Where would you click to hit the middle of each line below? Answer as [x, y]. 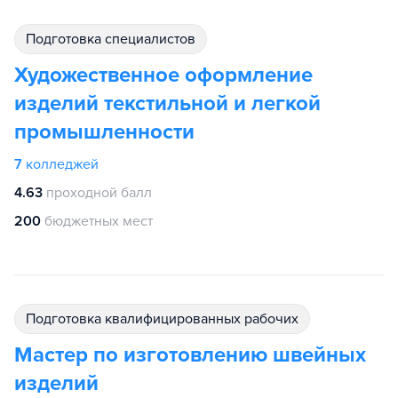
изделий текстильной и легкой [167, 103]
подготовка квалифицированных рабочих [167, 319]
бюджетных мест [99, 221]
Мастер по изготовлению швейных [190, 355]
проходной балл [99, 193]
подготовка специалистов [115, 39]
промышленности [104, 132]
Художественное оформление [163, 75]
